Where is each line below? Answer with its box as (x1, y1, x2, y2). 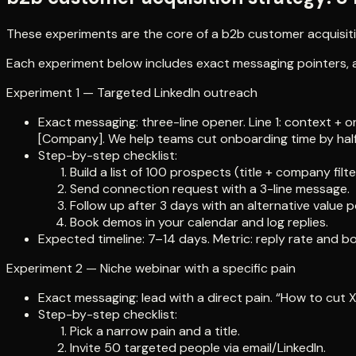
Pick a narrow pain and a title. (70, 323, 240, 340)
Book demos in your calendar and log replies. (70, 214, 328, 231)
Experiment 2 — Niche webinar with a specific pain (6, 260, 296, 277)
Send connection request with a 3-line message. (70, 180, 350, 198)
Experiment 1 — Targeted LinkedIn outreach (6, 84, 257, 102)
